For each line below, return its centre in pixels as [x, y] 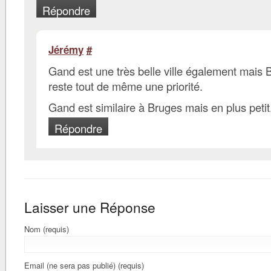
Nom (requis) [47, 229]
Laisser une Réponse [90, 207]
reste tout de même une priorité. [126, 86]
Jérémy [66, 50]
